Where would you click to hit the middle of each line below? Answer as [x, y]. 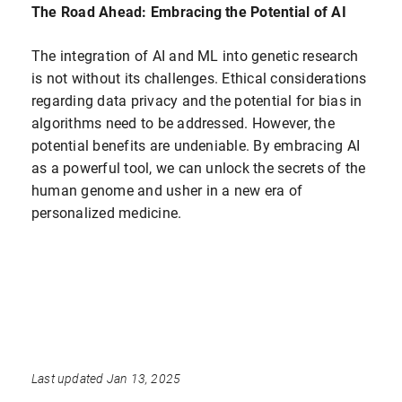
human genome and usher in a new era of [167, 190]
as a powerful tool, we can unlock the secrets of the [199, 168]
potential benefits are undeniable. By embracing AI [196, 145]
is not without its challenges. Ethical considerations [199, 78]
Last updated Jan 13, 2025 [106, 379]
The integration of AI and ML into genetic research [195, 56]
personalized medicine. [107, 213]
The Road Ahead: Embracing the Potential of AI [189, 12]
